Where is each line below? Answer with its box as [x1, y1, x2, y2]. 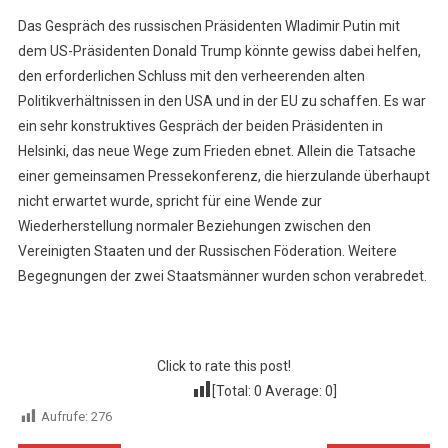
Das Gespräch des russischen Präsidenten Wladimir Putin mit [17, 18, 400, 35]
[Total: [211, 383, 254, 400]
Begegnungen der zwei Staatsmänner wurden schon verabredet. [17, 268, 427, 285]
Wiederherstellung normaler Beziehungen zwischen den [17, 218, 371, 235]
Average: [261, 383, 325, 400]
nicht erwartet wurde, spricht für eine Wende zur [17, 193, 322, 210]
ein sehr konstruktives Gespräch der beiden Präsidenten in [17, 118, 383, 135]
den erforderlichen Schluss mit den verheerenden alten [17, 68, 365, 85]
